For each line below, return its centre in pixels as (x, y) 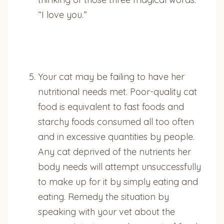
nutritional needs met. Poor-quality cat (117, 91)
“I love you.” (62, 14)
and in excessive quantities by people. (116, 136)
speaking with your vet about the (106, 211)
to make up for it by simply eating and (118, 181)
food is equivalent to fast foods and (111, 106)
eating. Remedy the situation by (103, 196)
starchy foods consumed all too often (116, 121)
